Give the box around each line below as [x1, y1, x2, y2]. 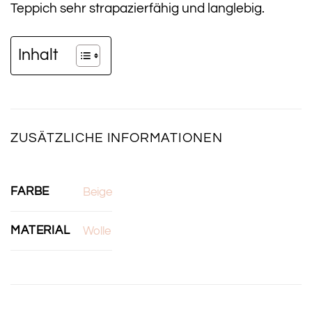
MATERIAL [10, 224, 70, 237]
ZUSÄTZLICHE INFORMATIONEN [10, 130, 223, 145]
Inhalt [18, 46, 58, 63]
